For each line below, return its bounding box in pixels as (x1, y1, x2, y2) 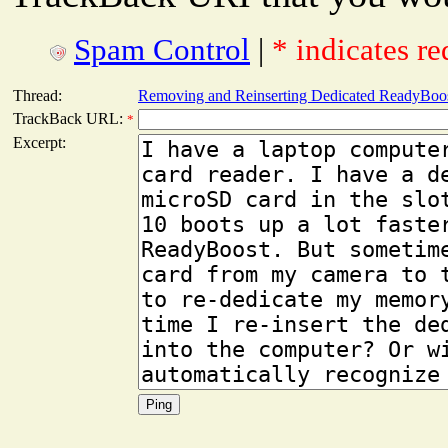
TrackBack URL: (13, 109, 127, 127)
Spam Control (74, 31, 250, 67)
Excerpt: (13, 133, 66, 151)
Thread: (13, 86, 62, 104)
